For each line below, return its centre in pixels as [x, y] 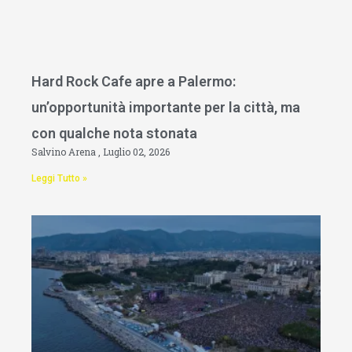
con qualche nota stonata [114, 134]
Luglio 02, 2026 [136, 152]
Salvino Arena [65, 152]
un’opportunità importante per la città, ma [166, 108]
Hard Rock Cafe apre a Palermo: [134, 82]
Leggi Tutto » [59, 179]
